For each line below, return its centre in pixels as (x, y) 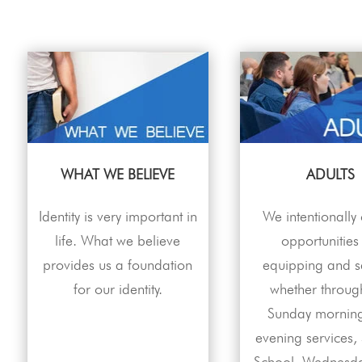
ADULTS (330, 174)
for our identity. (118, 288)
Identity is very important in (118, 216)
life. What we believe (118, 240)
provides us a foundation (118, 264)
